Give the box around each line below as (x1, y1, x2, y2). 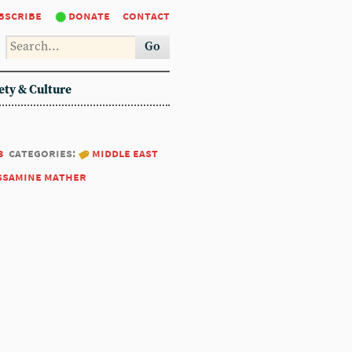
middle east (92, 145, 158, 160)
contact (123, 8, 170, 23)
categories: (9, 145, 78, 160)
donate (68, 8, 110, 23)
